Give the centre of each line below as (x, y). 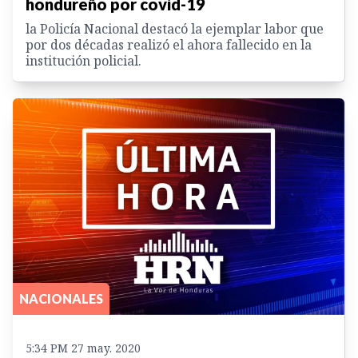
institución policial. (84, 61)
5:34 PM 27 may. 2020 (83, 348)
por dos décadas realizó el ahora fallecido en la (169, 45)
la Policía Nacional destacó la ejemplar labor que (175, 29)
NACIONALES (61, 298)
